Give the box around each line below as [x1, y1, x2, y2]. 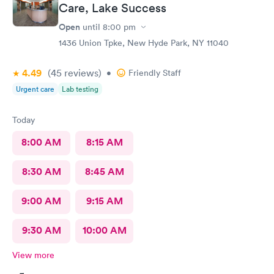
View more [12, 250, 54, 261]
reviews [62, 67, 98, 79]
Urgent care [16, 84, 54, 94]
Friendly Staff [128, 67, 181, 78]
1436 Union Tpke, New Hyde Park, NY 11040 [59, 37, 229, 48]
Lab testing [62, 84, 98, 94]
